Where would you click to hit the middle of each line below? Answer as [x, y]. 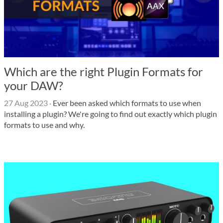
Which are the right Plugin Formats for [104, 71]
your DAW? [34, 85]
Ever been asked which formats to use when [126, 103]
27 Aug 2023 [26, 103]
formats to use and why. [44, 125]
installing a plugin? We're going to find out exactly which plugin [111, 114]
